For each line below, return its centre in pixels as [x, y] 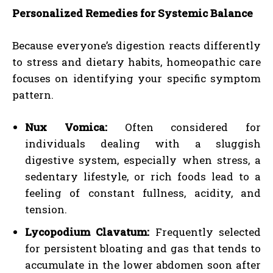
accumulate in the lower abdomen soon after [143, 264]
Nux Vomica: [66, 127]
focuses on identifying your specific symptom [136, 78]
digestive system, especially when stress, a [143, 160]
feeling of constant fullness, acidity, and [143, 193]
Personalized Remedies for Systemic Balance [133, 13]
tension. [46, 209]
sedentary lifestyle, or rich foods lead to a [143, 176]
